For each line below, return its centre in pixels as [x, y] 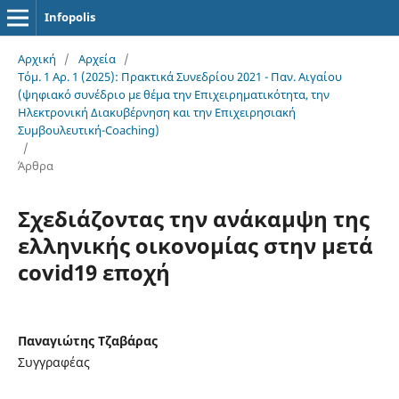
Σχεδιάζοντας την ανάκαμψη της [193, 218]
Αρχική [37, 58]
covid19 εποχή [94, 272]
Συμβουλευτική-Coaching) [88, 130]
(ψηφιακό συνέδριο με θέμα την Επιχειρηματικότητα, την [173, 94]
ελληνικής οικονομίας [140, 245]
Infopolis [69, 17]
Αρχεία [97, 58]
